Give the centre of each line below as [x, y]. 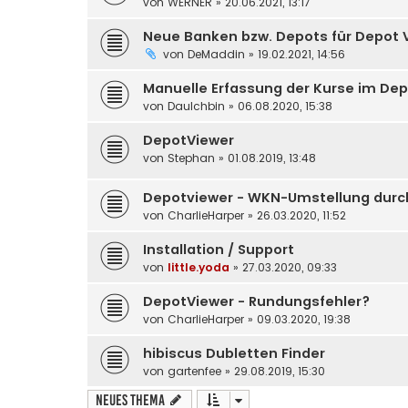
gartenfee [194, 371]
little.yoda [199, 267]
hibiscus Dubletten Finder [234, 353]
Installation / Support [219, 249]
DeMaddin [216, 54]
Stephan [191, 158]
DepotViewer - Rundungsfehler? [256, 301]
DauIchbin [196, 106]
